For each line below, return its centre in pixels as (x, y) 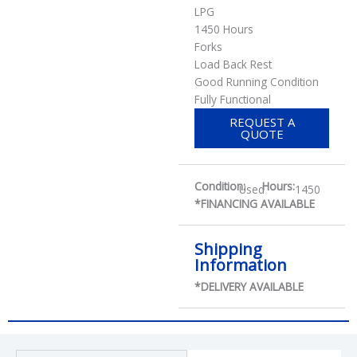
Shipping (228, 249)
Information (241, 265)
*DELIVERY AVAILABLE (249, 286)
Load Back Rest (233, 64)
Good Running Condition (257, 82)
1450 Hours (224, 29)
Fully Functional (233, 99)
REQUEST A (262, 122)
